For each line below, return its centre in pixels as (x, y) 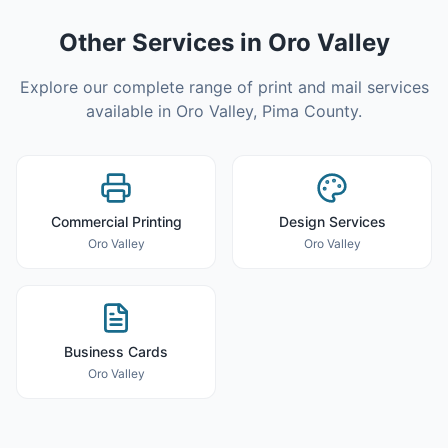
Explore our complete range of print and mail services (224, 87)
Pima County (310, 111)
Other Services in (163, 42)
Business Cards (116, 351)
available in (131, 111)
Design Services (332, 221)
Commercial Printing (116, 221)
